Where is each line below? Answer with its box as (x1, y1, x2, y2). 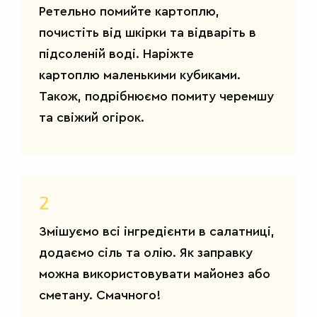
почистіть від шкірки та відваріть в (39, 25, 256, 39)
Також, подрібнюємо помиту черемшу (39, 89, 274, 103)
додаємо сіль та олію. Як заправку (39, 246, 253, 259)
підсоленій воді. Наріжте (39, 47, 194, 60)
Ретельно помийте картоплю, (39, 4, 219, 18)
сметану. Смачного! (39, 288, 161, 301)
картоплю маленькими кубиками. (39, 68, 241, 81)
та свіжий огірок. (39, 110, 144, 124)
